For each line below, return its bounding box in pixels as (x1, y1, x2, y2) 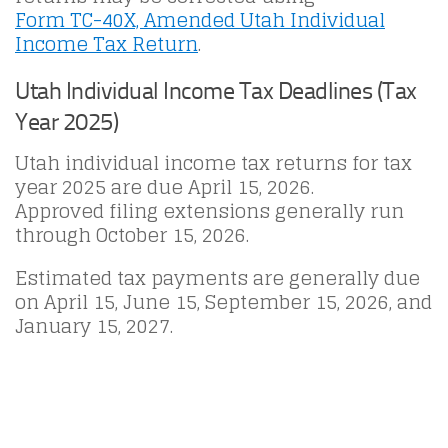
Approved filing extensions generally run (15, 194, 404, 229)
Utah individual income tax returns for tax (15, 146, 412, 181)
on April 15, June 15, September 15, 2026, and (15, 285, 432, 320)
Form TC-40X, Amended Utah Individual (15, 3, 385, 38)
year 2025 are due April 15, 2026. (15, 170, 314, 205)
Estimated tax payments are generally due (15, 261, 420, 296)
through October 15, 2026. (15, 218, 249, 253)
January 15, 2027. (15, 309, 173, 344)
